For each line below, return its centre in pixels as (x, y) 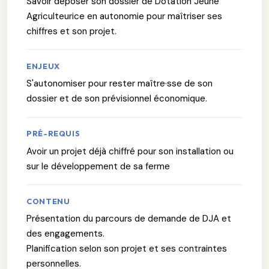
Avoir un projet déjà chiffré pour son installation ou (130, 151)
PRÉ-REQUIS (53, 134)
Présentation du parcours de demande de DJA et (129, 218)
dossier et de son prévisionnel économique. (117, 99)
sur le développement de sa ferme (98, 166)
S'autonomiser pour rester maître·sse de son (119, 84)
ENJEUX (43, 66)
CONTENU (48, 201)
